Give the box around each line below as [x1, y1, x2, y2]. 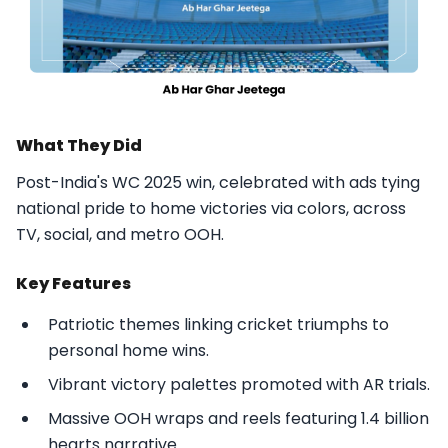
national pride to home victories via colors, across [16, 197, 406, 221]
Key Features [16, 272, 131, 296]
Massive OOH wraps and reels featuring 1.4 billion [48, 407, 429, 431]
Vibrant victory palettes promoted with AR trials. [48, 373, 430, 397]
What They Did [16, 134, 142, 158]
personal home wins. [48, 339, 209, 363]
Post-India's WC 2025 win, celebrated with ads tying [16, 171, 420, 195]
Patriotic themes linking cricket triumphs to [48, 313, 389, 337]
